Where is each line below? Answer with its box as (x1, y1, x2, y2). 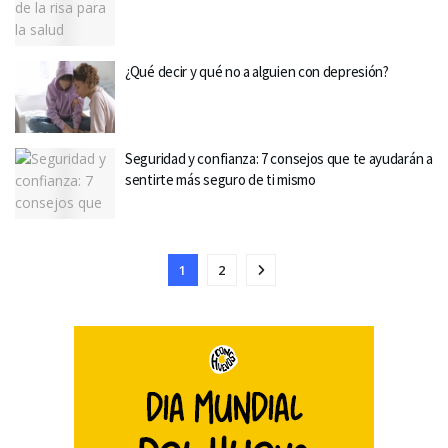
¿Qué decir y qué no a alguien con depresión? (125, 62, 389, 81)
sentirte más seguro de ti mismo (125, 169, 316, 189)
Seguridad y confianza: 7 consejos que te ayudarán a (125, 148, 433, 168)
